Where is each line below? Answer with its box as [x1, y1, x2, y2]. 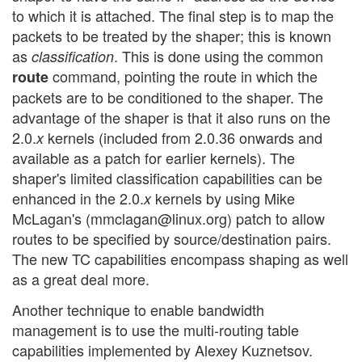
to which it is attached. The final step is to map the [12, 5, 334, 27]
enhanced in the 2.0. [12, 187, 144, 209]
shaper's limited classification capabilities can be [12, 167, 322, 189]
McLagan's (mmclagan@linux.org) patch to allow [12, 208, 325, 229]
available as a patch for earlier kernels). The [12, 147, 295, 169]
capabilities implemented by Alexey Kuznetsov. [12, 339, 313, 360]
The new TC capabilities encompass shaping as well [12, 248, 348, 270]
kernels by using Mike [151, 187, 295, 209]
